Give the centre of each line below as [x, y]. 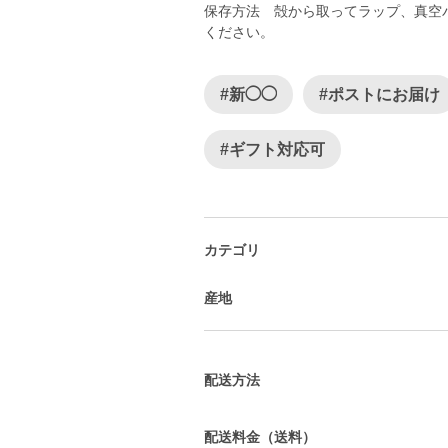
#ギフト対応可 [272, 149]
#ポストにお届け [379, 94]
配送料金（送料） [260, 436]
